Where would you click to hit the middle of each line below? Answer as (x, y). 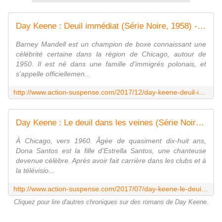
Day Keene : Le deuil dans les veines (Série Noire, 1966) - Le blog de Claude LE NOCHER (200, 122)
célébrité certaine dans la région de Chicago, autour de (111, 54)
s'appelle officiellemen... (53, 74)
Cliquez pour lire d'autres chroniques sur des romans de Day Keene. (111, 202)
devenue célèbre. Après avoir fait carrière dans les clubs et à (111, 160)
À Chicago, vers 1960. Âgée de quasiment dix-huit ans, (111, 140)
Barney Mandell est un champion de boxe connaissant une (111, 44)
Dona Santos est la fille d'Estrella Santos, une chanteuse (111, 150)
